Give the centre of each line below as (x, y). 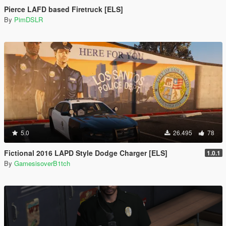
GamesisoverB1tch (42, 163)
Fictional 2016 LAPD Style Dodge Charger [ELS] (86, 153)
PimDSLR (29, 19)
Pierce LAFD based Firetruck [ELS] (64, 9)
